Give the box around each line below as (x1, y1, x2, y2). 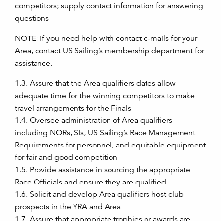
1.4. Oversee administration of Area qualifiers (15, 115, 172, 125)
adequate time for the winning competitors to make (15, 90, 195, 101)
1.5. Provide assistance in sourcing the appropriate (15, 164, 190, 175)
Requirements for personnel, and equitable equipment (15, 140, 206, 150)
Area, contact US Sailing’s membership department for (15, 45, 204, 56)
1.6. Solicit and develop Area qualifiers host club (15, 189, 184, 199)
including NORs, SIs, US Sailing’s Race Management (15, 127, 195, 138)
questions (15, 13, 49, 23)
